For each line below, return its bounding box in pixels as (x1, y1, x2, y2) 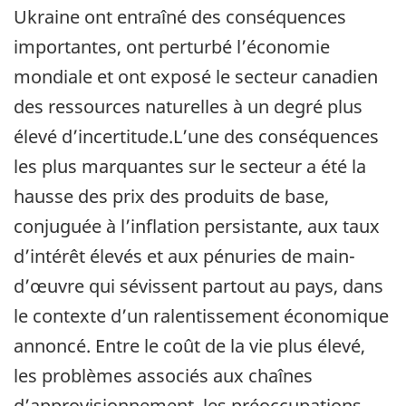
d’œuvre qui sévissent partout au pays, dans (14, 273, 383, 298)
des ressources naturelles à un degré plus (14, 93, 362, 119)
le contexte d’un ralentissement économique (14, 303, 389, 328)
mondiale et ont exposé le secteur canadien (14, 63, 378, 89)
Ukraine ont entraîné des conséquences (14, 4, 346, 29)
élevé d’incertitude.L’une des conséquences (14, 123, 379, 149)
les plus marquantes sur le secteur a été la (14, 153, 366, 179)
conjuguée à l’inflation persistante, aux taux (14, 213, 380, 238)
